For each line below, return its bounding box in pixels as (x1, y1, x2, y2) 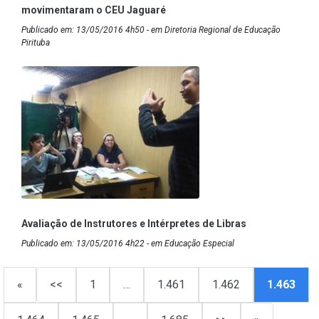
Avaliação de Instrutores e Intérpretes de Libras (21, 217, 246, 229)
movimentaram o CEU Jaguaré (21, 4, 166, 16)
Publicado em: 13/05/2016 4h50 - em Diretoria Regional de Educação (21, 24, 281, 35)
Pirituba (21, 37, 50, 48)
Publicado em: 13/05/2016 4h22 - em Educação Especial (21, 238, 234, 249)
